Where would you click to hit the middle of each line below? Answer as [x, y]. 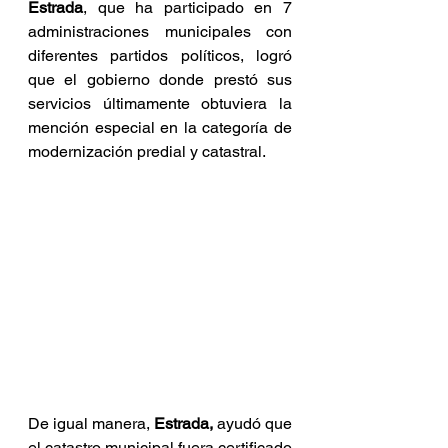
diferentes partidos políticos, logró [160, 55]
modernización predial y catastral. [148, 151]
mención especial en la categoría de [160, 127]
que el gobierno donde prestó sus [160, 79]
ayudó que [252, 423]
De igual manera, [91, 423]
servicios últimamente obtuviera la [160, 103]
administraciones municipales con [160, 31]
